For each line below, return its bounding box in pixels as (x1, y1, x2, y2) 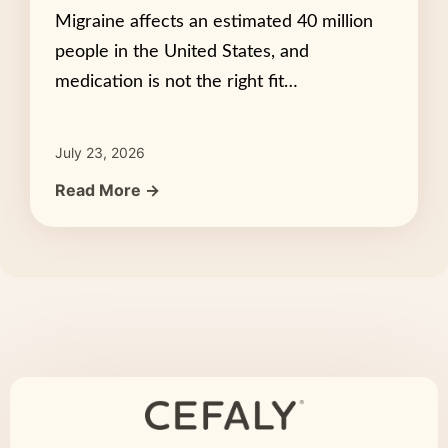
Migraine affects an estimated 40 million (55, 12, 373, 31)
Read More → (55, 179, 160, 200)
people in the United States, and (55, 42, 309, 61)
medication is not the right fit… (55, 72, 298, 91)
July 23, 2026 (55, 143, 145, 161)
